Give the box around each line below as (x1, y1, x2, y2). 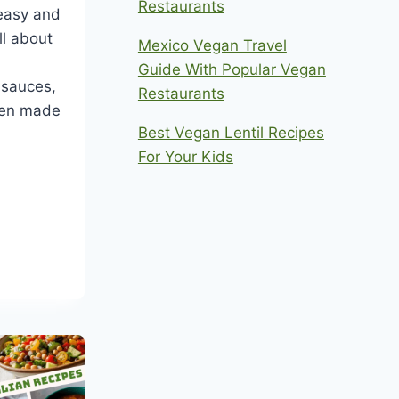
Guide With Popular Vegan (137, 60, 326, 78)
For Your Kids (137, 147, 233, 166)
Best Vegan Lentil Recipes (137, 123, 324, 142)
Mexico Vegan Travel (137, 36, 287, 54)
